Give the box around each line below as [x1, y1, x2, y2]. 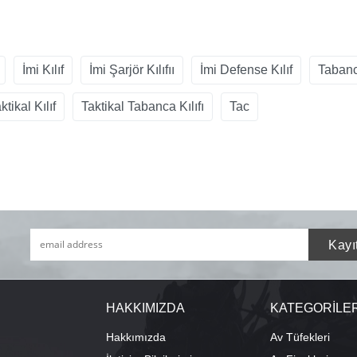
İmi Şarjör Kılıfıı [89, 62, 175, 76]
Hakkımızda [105, 330, 166, 343]
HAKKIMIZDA [105, 300, 185, 315]
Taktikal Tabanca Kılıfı [81, 99, 204, 113]
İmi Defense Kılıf [200, 62, 292, 76]
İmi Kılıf [22, 62, 64, 76]
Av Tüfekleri [270, 330, 331, 343]
